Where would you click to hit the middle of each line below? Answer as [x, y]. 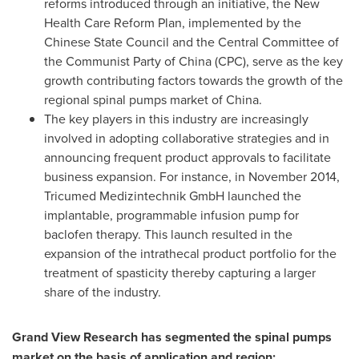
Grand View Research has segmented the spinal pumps [172, 337]
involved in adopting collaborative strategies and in [187, 138]
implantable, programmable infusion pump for [171, 215]
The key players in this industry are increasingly [176, 119]
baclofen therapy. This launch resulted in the [168, 234]
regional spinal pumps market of [135, 100]
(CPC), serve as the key [277, 61]
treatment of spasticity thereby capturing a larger [180, 273]
